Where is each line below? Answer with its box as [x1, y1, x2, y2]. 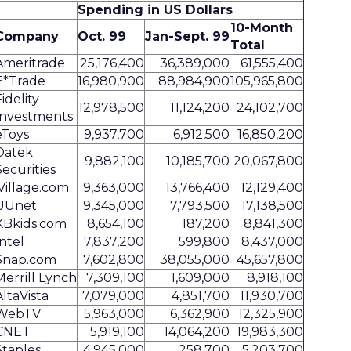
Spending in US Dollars [78, 2, 233, 17]
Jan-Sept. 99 [145, 29, 230, 44]
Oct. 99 [78, 29, 127, 44]
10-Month [230, 20, 294, 35]
